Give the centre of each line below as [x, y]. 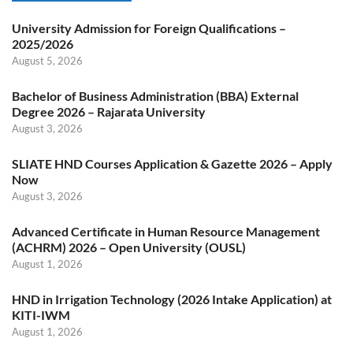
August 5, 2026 [47, 60]
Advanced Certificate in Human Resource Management [166, 231]
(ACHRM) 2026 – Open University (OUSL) [129, 247]
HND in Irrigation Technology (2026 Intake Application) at [172, 299]
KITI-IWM [41, 314]
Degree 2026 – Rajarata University [109, 111]
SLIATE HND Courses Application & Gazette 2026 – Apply [172, 163]
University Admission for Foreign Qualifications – [149, 28]
